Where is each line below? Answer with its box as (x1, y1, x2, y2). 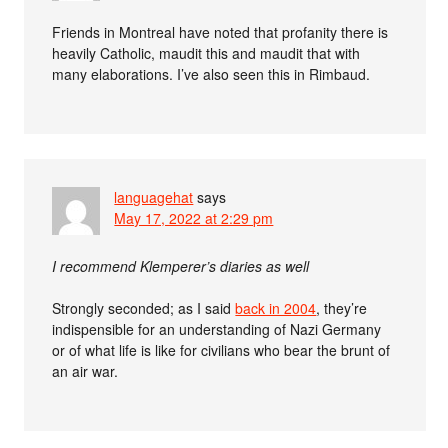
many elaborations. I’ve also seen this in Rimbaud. (52, 64, 371, 84)
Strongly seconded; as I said (52, 298, 236, 318)
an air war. (52, 361, 119, 381)
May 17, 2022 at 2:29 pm (114, 208, 274, 228)
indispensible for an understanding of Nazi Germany (52, 319, 382, 339)
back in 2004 (235, 298, 317, 318)
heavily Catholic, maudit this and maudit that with (52, 43, 361, 63)
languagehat (114, 187, 194, 207)
